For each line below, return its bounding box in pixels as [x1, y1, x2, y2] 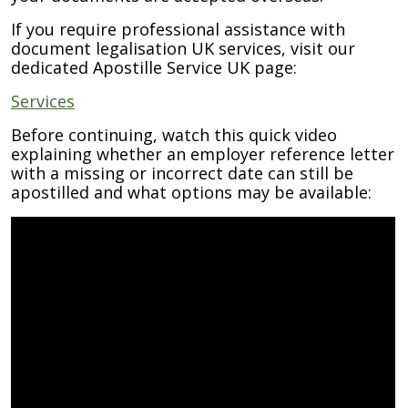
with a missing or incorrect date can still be [11, 162, 353, 184]
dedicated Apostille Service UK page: [11, 56, 297, 78]
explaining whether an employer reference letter [11, 143, 394, 165]
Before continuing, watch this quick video [11, 124, 337, 146]
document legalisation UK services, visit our [11, 37, 355, 59]
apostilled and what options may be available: [11, 181, 372, 203]
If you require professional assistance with [11, 18, 345, 40]
